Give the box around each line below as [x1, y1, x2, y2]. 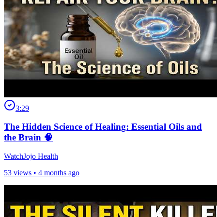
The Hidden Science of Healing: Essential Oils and [4, 122, 202, 132]
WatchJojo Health [4, 152, 58, 160]
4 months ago [38, 169, 79, 177]
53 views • [4, 169, 38, 177]
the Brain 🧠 [4, 132, 53, 143]
